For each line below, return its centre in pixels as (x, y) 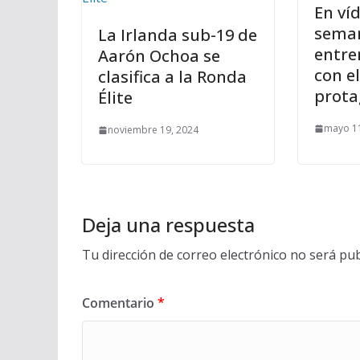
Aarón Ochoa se (159, 56)
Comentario (120, 303)
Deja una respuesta (168, 225)
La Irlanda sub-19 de (178, 35)
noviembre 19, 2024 (153, 130)
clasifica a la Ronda (172, 77)
